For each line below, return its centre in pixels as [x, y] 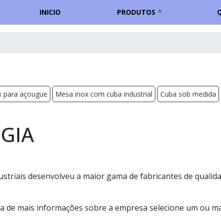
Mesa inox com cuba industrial [104, 94]
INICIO [50, 12]
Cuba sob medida [188, 94]
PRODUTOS [136, 12]
